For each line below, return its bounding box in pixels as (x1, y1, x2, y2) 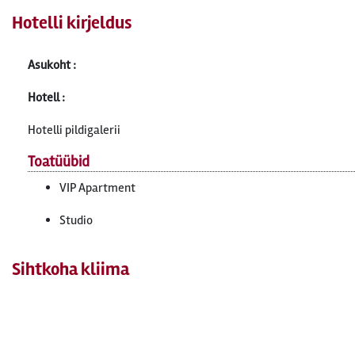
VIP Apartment (59, 180, 136, 196)
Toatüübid (28, 152, 90, 171)
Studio (59, 212, 93, 228)
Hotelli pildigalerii (28, 122, 120, 138)
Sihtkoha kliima (12, 258, 129, 281)
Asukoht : (28, 57, 76, 73)
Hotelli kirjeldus (12, 12, 132, 34)
